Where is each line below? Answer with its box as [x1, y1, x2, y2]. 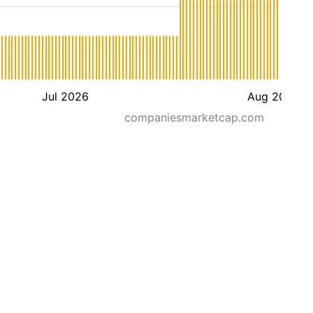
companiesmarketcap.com [124, 110, 264, 124]
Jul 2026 [41, 89, 89, 103]
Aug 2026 [247, 89, 300, 103]
